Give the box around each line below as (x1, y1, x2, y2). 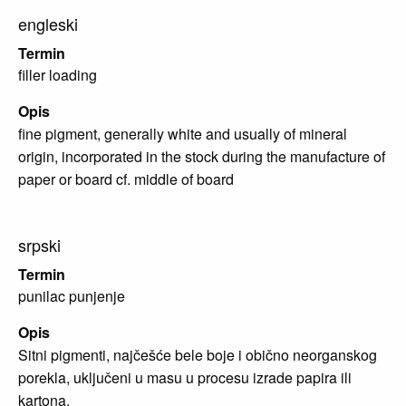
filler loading (18, 64, 97, 86)
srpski (18, 233, 61, 257)
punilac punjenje (18, 285, 125, 307)
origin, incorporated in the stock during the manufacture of (18, 146, 385, 168)
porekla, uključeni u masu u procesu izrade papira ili (18, 367, 352, 389)
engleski (18, 12, 78, 36)
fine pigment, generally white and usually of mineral (18, 123, 347, 145)
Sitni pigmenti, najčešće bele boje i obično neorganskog (18, 344, 377, 366)
